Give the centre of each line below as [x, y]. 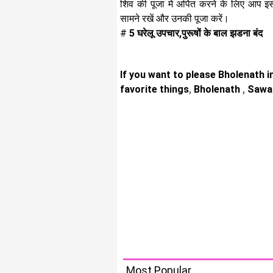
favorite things [154, 89]
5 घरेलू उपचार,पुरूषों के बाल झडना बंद [195, 33]
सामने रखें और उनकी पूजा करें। [175, 19]
